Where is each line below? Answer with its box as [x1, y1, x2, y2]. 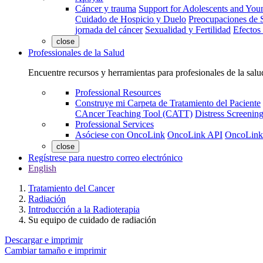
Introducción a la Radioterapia [28, 204, 140, 214]
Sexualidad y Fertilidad [145, 25, 231, 35]
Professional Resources [75, 87, 161, 97]
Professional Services [75, 119, 154, 129]
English [28, 163, 56, 173]
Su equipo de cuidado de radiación [28, 215, 156, 225]
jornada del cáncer [75, 25, 143, 35]
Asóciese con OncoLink [75, 130, 165, 140]
